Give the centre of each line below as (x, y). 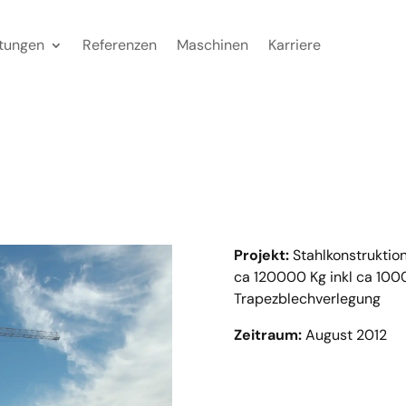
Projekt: (264, 255)
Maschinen (213, 45)
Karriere (295, 45)
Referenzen (120, 45)
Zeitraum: (270, 335)
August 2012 (347, 335)
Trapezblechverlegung (308, 299)
